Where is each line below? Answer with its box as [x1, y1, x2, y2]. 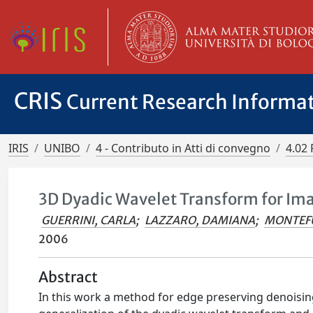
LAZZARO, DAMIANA [145, 213, 256, 227]
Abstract [38, 268, 99, 286]
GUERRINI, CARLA [41, 213, 136, 227]
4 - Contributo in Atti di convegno [96, 140, 270, 156]
